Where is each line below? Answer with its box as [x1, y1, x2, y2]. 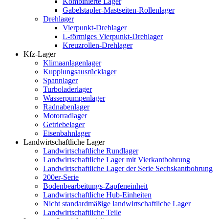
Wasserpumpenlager [43, 93, 105, 102]
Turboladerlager [43, 85, 92, 93]
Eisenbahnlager [43, 129, 90, 137]
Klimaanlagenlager [43, 58, 101, 67]
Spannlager [43, 76, 78, 85]
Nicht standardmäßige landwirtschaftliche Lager [43, 199, 191, 208]
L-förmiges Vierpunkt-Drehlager [63, 32, 163, 41]
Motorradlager [43, 111, 87, 120]
